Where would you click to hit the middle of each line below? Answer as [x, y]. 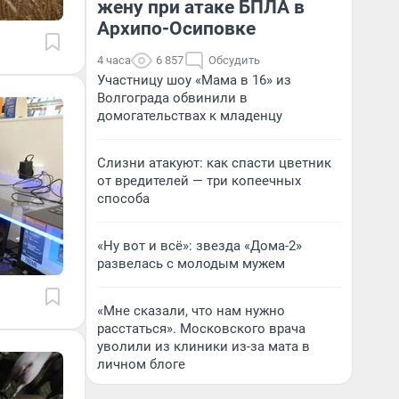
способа [123, 198]
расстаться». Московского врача [201, 328]
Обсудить [234, 60]
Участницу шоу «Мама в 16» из [194, 80]
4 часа [114, 60]
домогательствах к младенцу [190, 115]
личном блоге [141, 364]
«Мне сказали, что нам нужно [191, 310]
